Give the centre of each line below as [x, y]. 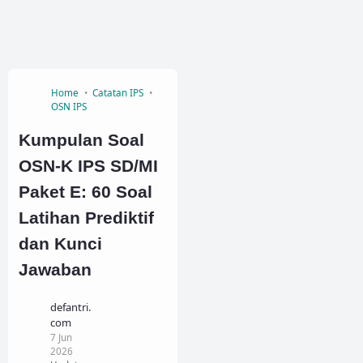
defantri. [70, 307]
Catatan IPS [118, 93]
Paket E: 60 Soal [85, 192]
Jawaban [55, 269]
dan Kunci [60, 243]
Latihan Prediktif [86, 218]
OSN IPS [69, 107]
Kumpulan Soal [81, 140]
